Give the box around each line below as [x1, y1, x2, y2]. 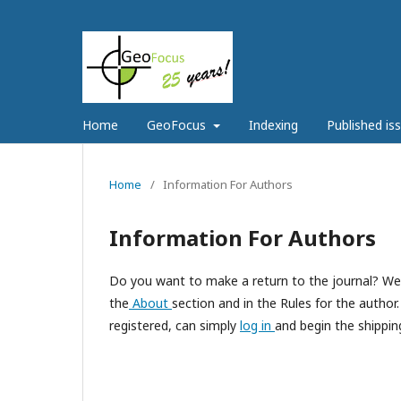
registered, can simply [109, 316, 240, 334]
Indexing [248, 115, 298, 133]
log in [240, 316, 275, 334]
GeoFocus [147, 115, 209, 133]
